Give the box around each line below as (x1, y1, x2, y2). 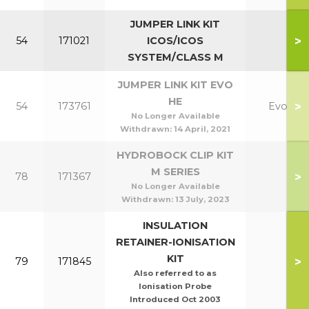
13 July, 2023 (175, 195, 230, 204)
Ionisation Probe (139, 281, 212, 291)
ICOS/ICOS (147, 34, 203, 47)
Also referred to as (134, 268, 217, 278)
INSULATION (143, 219, 208, 232)
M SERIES (150, 166, 200, 178)
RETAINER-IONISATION (115, 236, 235, 248)
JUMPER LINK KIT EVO (117, 79, 233, 91)
